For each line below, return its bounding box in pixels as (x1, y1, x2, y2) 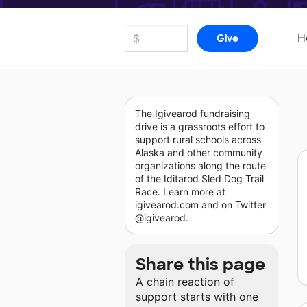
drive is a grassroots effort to (135, 121, 265, 133)
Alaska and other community (135, 147, 262, 159)
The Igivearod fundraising (135, 108, 250, 120)
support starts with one (136, 290, 258, 304)
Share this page (136, 254, 265, 275)
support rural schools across (135, 134, 261, 146)
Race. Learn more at (135, 186, 225, 198)
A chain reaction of (136, 275, 234, 289)
